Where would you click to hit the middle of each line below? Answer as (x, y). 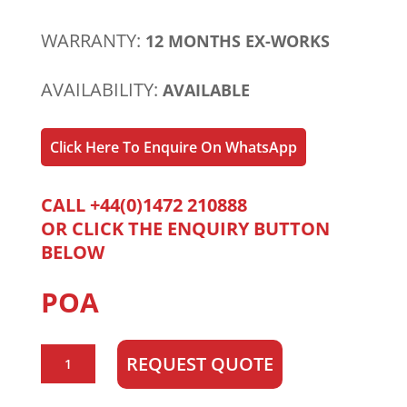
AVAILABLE (206, 89)
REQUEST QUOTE (199, 363)
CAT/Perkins (77, 354)
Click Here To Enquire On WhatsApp (173, 147)
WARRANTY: (93, 40)
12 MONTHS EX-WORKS (237, 40)
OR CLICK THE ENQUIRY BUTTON (185, 228)
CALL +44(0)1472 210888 (144, 204)
